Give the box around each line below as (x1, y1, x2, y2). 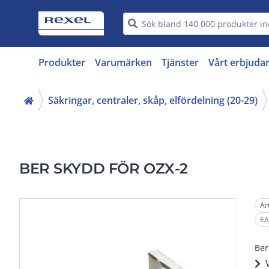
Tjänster (162, 56, 199, 69)
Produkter (38, 56, 85, 69)
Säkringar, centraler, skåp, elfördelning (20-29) (48, 94, 258, 107)
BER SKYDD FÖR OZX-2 (19, 160, 189, 177)
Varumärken (95, 56, 152, 69)
